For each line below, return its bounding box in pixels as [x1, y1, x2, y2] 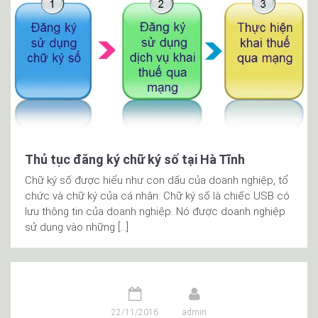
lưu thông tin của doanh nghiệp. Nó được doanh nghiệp [25, 204, 285, 218]
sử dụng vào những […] [25, 220, 128, 234]
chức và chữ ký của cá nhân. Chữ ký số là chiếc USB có [25, 189, 290, 202]
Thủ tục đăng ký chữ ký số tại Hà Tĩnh [25, 151, 245, 167]
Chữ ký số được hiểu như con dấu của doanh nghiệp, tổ [25, 173, 288, 187]
